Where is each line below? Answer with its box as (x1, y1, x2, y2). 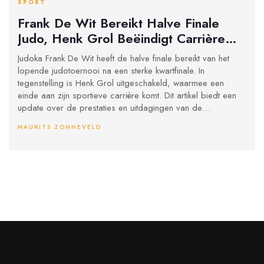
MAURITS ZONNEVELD (18, 123, 101, 132)
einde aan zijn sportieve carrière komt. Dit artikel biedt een (18, 89, 236, 103)
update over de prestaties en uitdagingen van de (18, 101, 202, 115)
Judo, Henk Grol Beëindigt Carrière (18, 28, 225, 48)
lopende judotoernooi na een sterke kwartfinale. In (18, 64, 204, 78)
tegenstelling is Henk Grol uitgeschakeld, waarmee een (18, 77, 224, 90)
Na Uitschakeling (18, 44, 116, 63)
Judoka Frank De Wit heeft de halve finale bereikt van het (18, 52, 229, 65)
